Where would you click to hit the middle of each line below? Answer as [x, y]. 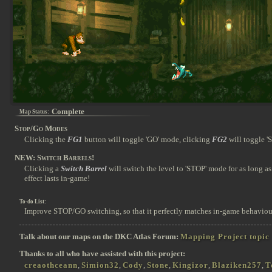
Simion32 [100, 265]
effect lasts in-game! [57, 178]
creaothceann [51, 265]
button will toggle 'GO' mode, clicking [147, 139]
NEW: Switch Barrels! [54, 157]
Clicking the [46, 139]
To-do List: [33, 201]
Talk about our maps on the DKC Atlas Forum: [100, 236]
